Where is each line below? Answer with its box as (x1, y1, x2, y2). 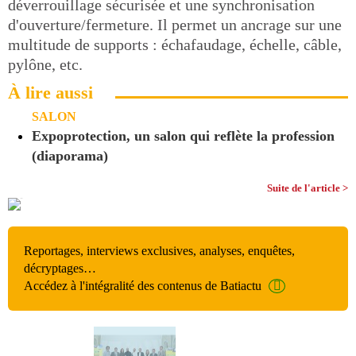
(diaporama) (32, 147, 108, 164)
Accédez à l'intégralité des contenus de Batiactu (24, 278, 261, 292)
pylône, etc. (8, 55, 83, 73)
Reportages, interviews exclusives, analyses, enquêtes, (24, 243, 295, 257)
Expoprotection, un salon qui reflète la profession (32, 127, 335, 144)
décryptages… (24, 261, 96, 275)
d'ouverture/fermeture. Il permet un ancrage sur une (8, 15, 342, 33)
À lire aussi (8, 82, 93, 103)
